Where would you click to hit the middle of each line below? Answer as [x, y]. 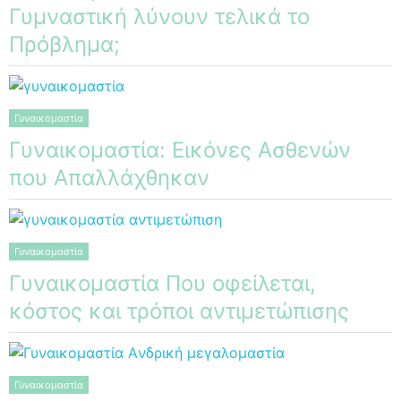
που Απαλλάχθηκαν [109, 177]
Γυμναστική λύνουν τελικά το [159, 16]
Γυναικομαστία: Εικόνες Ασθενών [180, 149]
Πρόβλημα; [64, 44]
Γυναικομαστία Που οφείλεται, [162, 283]
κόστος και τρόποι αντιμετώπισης [179, 311]
